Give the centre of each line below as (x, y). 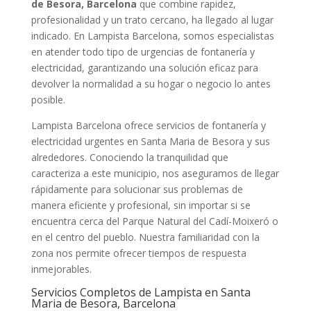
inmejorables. (61, 269)
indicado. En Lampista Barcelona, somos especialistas (152, 35)
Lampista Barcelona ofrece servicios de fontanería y (148, 125)
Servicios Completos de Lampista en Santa (141, 292)
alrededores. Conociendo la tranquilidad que (129, 157)
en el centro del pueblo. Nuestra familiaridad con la (145, 237)
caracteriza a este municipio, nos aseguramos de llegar (155, 173)
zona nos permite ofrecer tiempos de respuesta (138, 253)
